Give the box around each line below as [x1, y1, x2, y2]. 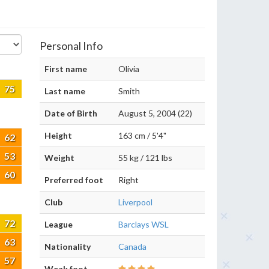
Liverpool [118, 197, 153, 207]
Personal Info [40, 39, 103, 52]
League [44, 219, 73, 229]
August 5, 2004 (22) [118, 108, 192, 118]
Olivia [118, 64, 139, 74]
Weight [44, 153, 74, 163]
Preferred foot [44, 175, 103, 185]
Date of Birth [44, 108, 97, 118]
